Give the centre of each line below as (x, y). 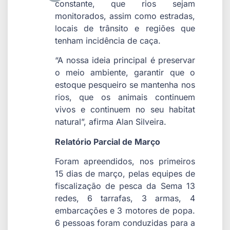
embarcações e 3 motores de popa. (125, 210)
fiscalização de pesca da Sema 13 (125, 186)
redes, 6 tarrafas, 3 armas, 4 (125, 198)
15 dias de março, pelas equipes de (125, 173)
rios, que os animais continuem (125, 97)
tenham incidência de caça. (108, 40)
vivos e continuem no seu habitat (125, 110)
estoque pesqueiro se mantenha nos (125, 85)
